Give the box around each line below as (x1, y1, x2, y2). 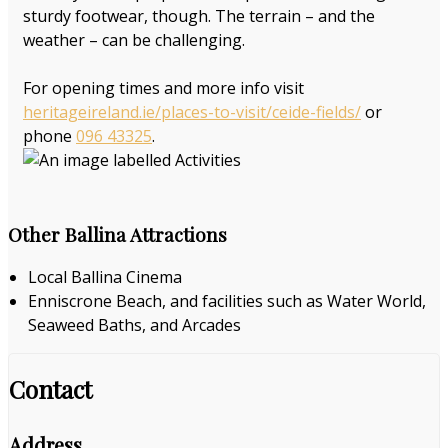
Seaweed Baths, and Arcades (28, 314, 241, 337)
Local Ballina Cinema (28, 266, 182, 289)
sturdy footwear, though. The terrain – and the (23, 4, 375, 27)
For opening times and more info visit (23, 76, 304, 99)
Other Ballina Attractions (8, 221, 227, 247)
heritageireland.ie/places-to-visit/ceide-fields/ (23, 100, 361, 123)
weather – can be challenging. (23, 28, 245, 51)
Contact (9, 373, 92, 406)
